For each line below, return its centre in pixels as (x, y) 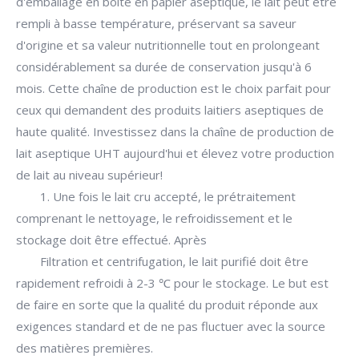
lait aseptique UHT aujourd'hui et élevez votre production (175, 153)
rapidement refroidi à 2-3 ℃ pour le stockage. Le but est (172, 283)
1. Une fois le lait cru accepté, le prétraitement (168, 196)
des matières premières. (85, 348)
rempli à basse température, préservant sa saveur (156, 23)
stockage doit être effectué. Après (111, 240)
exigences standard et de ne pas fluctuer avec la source (171, 326)
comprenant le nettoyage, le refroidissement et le (154, 218)
